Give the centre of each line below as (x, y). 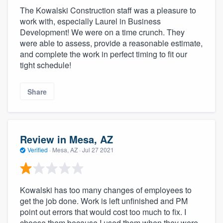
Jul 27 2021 (98, 150)
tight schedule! (46, 65)
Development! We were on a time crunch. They (102, 32)
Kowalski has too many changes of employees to (106, 190)
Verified (38, 150)
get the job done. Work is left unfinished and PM (104, 201)
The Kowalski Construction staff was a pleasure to (108, 10)
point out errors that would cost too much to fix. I (103, 212)
